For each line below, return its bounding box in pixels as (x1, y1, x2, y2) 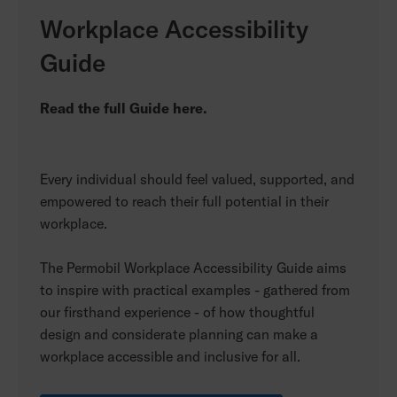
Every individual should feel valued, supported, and (40, 170, 354, 189)
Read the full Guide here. (40, 99, 207, 118)
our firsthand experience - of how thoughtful (40, 303, 315, 322)
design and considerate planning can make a (40, 325, 318, 344)
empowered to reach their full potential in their (40, 192, 329, 211)
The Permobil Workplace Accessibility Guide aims (40, 259, 346, 277)
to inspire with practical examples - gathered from (40, 281, 350, 300)
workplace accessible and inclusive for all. (40, 347, 304, 366)
